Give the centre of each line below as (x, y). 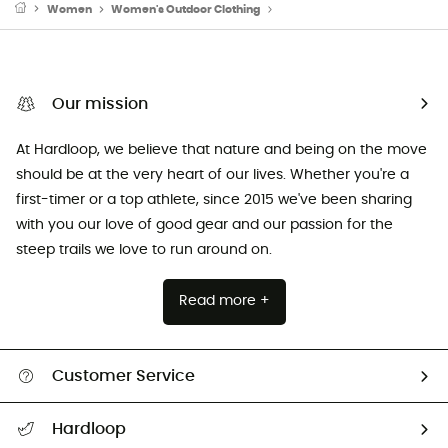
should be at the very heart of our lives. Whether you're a (212, 174)
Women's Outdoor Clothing (186, 9)
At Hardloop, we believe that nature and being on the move (221, 149)
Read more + (224, 301)
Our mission (100, 103)
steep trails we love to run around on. (144, 249)
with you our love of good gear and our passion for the (204, 224)
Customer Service (123, 376)
